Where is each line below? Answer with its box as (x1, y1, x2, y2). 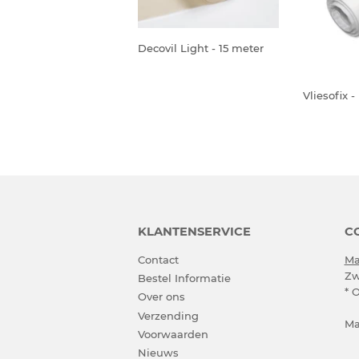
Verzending (138, 309, 199, 322)
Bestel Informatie (138, 272, 231, 285)
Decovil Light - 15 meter (138, 41, 264, 54)
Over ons (138, 290, 185, 304)
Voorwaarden (138, 327, 208, 341)
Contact (138, 252, 179, 266)
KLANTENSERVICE (138, 224, 251, 239)
